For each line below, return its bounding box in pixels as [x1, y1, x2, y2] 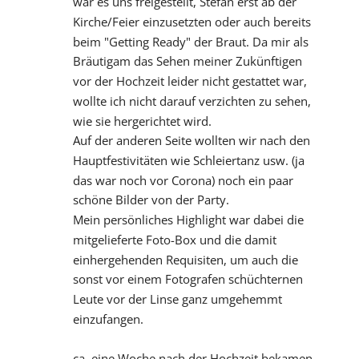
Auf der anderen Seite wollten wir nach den [72, 132, 310, 149]
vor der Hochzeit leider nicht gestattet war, [72, 73, 307, 90]
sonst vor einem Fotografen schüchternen [72, 271, 303, 288]
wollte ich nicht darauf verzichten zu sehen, [72, 92, 311, 109]
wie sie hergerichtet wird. [72, 112, 212, 129]
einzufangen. [72, 310, 143, 327]
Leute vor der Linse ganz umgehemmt [72, 291, 282, 308]
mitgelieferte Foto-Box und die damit [72, 231, 276, 248]
